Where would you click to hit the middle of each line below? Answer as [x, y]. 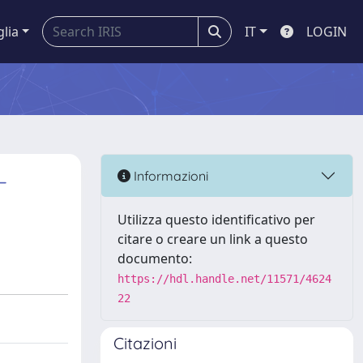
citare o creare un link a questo [213, 239]
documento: [155, 258]
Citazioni [145, 343]
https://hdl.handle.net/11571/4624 [224, 279]
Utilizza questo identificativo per [216, 220]
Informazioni [169, 175]
